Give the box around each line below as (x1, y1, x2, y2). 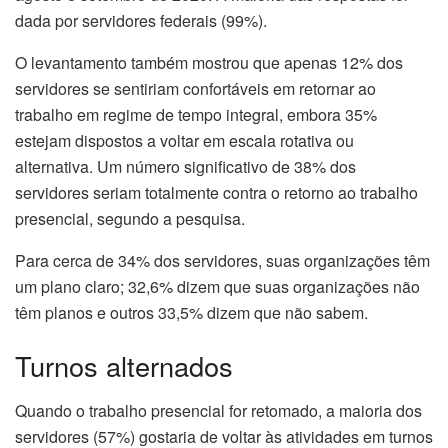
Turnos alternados (15, 346, 233, 386)
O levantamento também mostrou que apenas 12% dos (15, 50, 403, 74)
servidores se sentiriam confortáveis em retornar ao (15, 76, 376, 100)
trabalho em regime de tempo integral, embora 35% (15, 102, 377, 126)
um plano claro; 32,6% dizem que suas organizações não (15, 274, 420, 298)
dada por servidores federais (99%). (15, 8, 267, 32)
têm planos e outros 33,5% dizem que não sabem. (15, 300, 368, 324)
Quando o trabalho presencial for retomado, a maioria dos (15, 399, 422, 423)
